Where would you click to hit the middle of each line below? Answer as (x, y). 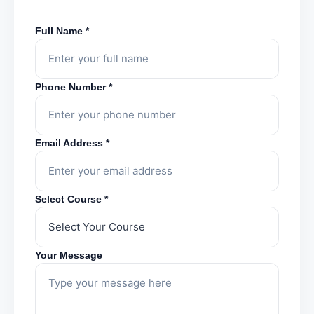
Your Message (69, 255)
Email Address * (72, 143)
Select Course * (71, 199)
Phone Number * (74, 87)
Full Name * (62, 31)
